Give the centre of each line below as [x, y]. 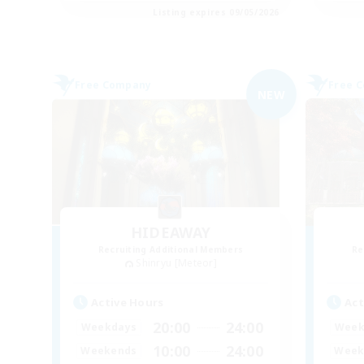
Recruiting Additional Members [171, 250]
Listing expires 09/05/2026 [216, 13]
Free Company [113, 85]
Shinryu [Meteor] [177, 263]
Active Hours [128, 302]
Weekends [109, 351]
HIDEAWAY [171, 233]
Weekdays [109, 327]
